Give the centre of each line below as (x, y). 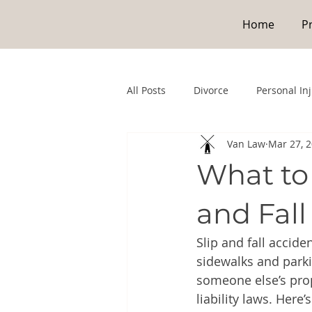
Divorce (211, 91)
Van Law (246, 144)
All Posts (146, 91)
